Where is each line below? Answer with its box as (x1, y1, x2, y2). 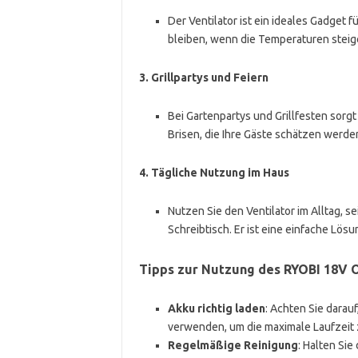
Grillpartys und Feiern (150, 70, 268, 84)
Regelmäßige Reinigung (167, 338, 298, 352)
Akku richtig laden (167, 301, 265, 315)
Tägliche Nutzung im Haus (150, 165, 289, 179)
